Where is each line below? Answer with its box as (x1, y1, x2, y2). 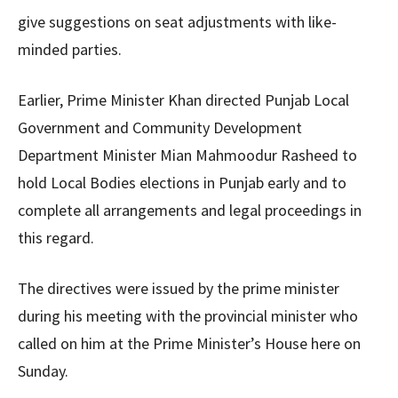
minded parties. (18, 39, 122, 60)
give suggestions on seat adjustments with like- (18, 12, 337, 32)
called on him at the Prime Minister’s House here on (18, 333, 361, 354)
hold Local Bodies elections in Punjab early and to (18, 172, 346, 193)
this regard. (18, 227, 94, 248)
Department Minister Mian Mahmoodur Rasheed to (18, 145, 357, 165)
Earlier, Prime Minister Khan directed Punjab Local (18, 90, 349, 110)
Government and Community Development (18, 117, 302, 138)
